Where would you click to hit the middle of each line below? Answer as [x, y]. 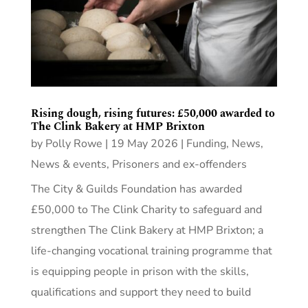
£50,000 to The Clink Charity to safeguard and [146, 209]
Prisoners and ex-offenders [179, 164]
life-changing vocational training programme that [151, 251]
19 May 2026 [144, 143]
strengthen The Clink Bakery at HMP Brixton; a [147, 230]
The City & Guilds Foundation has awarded [136, 189]
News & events [68, 164]
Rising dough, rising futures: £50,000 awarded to [153, 113]
